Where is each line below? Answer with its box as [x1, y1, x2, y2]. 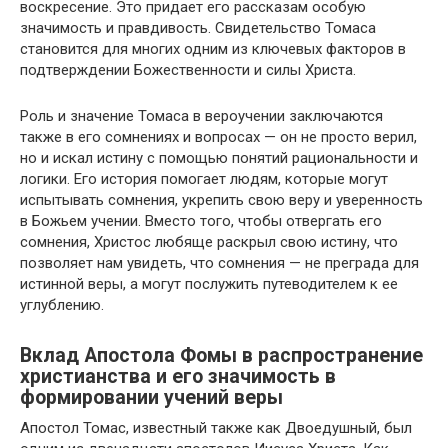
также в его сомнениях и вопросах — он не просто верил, [20, 128, 417, 146]
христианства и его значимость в [20, 365, 336, 389]
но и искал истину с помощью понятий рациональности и [20, 149, 418, 167]
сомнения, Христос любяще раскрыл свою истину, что [20, 233, 398, 251]
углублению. [20, 296, 104, 314]
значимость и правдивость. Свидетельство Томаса [20, 19, 376, 37]
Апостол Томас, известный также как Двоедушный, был [20, 419, 412, 437]
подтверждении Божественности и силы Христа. [20, 61, 356, 79]
